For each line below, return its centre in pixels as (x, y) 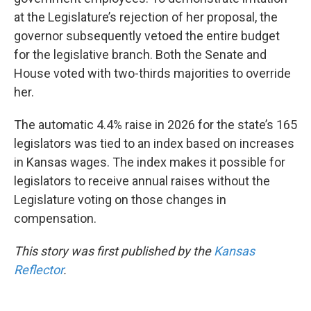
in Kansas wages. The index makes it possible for (150, 162)
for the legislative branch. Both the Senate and (140, 54)
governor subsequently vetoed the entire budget (147, 36)
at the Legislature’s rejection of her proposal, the (146, 17)
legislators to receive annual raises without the (142, 181)
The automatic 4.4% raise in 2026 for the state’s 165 (155, 125)
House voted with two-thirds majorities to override (152, 73)
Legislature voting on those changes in (120, 200)
